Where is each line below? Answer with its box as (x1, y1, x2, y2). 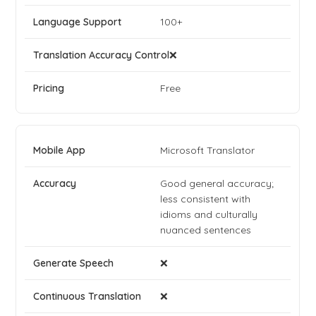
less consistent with (160, 193, 251, 206)
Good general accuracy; (160, 177, 274, 190)
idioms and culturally (160, 208, 258, 221)
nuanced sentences (160, 224, 252, 237)
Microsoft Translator (160, 144, 255, 157)
